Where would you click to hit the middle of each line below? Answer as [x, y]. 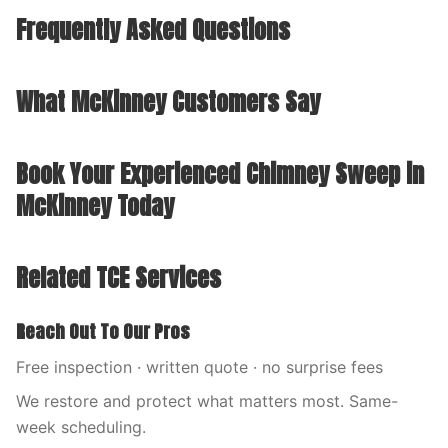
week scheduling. [81, 427]
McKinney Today [95, 206]
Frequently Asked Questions [153, 30]
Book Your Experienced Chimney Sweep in [220, 174]
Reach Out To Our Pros [103, 331]
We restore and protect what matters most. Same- [207, 401]
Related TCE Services [118, 278]
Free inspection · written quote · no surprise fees [199, 367]
